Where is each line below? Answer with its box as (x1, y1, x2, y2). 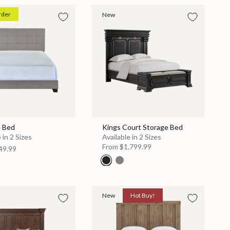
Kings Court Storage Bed (102, 123, 183, 132)
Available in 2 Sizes (102, 132, 161, 142)
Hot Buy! (130, 191, 155, 200)
